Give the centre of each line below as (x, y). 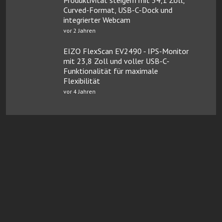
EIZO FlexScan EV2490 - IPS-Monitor (126, 51)
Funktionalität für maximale (111, 71)
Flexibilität (82, 81)
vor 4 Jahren (80, 91)
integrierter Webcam (97, 20)
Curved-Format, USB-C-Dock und (118, 10)
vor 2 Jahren (80, 30)
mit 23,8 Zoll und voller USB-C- (116, 61)
